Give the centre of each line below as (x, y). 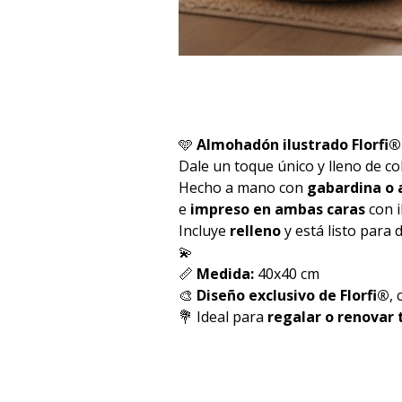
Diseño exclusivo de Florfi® (293, 295)
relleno (255, 231)
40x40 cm (287, 274)
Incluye (204, 231)
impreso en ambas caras (278, 209)
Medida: (225, 274)
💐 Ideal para (223, 317)
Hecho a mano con (243, 188)
